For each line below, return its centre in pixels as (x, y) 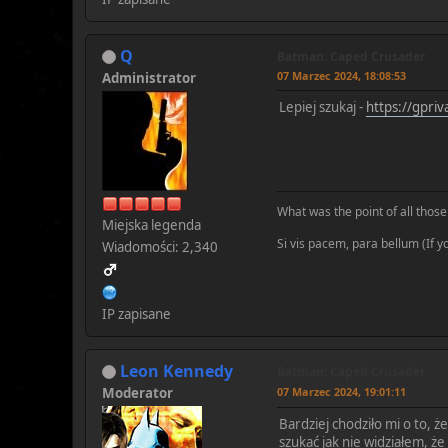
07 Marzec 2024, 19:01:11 (341, 391)
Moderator (137, 392)
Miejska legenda (151, 224)
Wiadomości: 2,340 (160, 246)
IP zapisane (136, 313)
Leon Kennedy (176, 370)
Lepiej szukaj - (322, 106)
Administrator (149, 77)
